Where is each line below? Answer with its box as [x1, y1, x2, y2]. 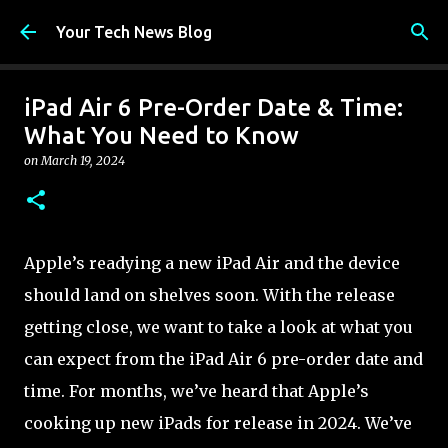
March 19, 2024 [41, 153, 125, 168]
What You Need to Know [24, 122, 299, 149]
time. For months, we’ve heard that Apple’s [24, 381, 369, 401]
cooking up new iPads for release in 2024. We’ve [24, 413, 412, 433]
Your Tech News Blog [56, 23, 212, 41]
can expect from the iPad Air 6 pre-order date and [24, 349, 423, 369]
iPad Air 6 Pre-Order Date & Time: [24, 94, 403, 121]
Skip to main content [149, 16, 299, 34]
